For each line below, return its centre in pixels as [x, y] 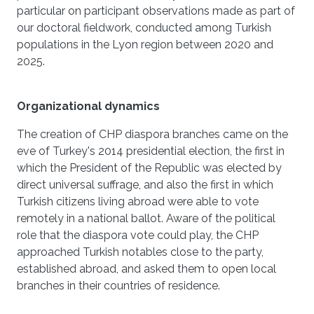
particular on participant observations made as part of [156, 11]
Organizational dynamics [88, 106]
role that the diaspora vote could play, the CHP [138, 235]
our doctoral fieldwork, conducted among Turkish [144, 28]
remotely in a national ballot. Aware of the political [146, 218]
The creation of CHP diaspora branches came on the [152, 134]
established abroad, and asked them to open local [146, 269]
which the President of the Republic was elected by [149, 168]
